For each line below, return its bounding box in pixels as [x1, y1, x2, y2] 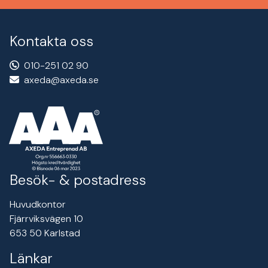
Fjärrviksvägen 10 [10, 212, 83, 225]
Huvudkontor [10, 197, 66, 211]
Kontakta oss [10, 32, 93, 51]
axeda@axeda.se [24, 74, 99, 87]
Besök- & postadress [10, 170, 146, 189]
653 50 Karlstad [10, 226, 80, 239]
